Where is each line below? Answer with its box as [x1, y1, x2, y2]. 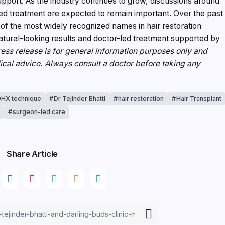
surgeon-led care [13, 108, 66, 116]
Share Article [7, 149, 58, 159]
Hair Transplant [176, 95, 221, 103]
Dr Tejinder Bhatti [53, 95, 105, 103]
